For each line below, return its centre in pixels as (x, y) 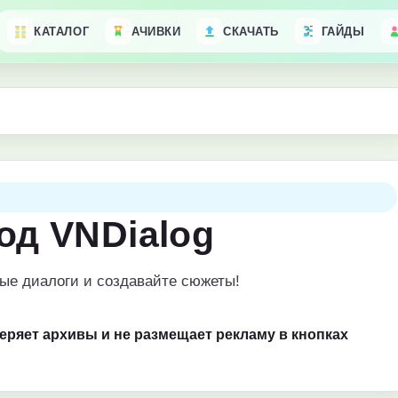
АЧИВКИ (156, 31)
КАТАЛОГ (62, 31)
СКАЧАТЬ (251, 31)
